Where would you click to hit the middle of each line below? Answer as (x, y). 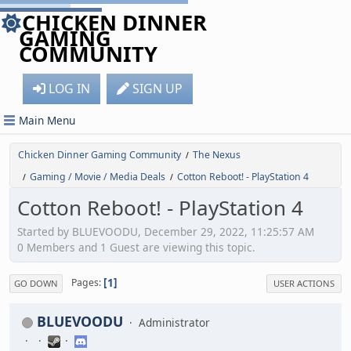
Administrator (174, 322)
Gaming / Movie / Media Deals (98, 177)
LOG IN (69, 89)
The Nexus (217, 155)
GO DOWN (36, 283)
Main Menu (47, 120)
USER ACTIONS (304, 283)
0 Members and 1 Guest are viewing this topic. (136, 247)
